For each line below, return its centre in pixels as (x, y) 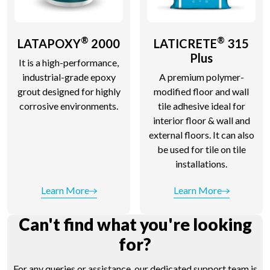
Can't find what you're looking (135, 224)
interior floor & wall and (201, 120)
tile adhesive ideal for (201, 105)
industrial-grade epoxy (69, 77)
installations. (201, 163)
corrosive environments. (69, 105)
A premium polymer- (201, 77)
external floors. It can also (201, 134)
